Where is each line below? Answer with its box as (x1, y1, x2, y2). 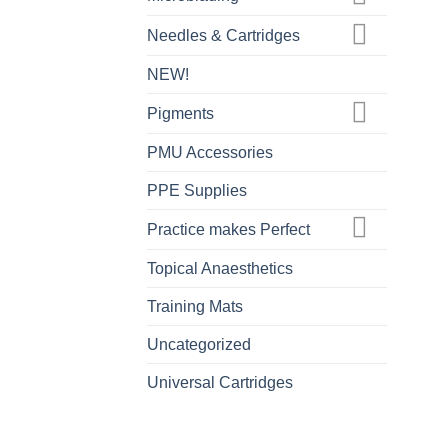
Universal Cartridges (147, 373, 293, 391)
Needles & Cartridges (147, 27, 300, 45)
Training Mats (147, 297, 243, 315)
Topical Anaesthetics (147, 259, 293, 277)
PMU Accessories (147, 143, 273, 161)
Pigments (147, 105, 214, 123)
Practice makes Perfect (147, 220, 310, 238)
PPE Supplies (147, 181, 247, 199)
